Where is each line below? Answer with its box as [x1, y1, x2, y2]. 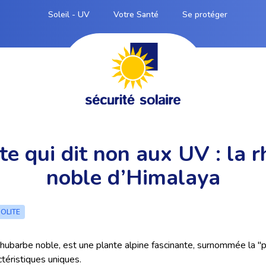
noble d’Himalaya [46, 163, 220, 192]
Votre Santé [113, 9, 159, 20]
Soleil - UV [47, 9, 90, 20]
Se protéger [182, 9, 227, 20]
